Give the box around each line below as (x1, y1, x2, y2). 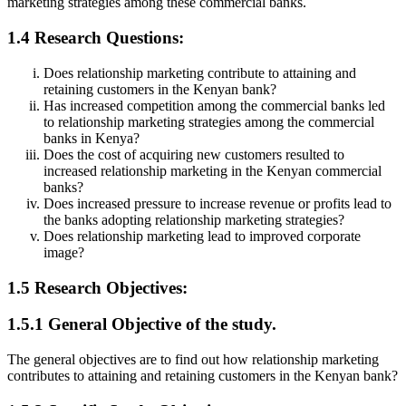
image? (43, 244, 84, 260)
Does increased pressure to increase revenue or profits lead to (43, 195, 391, 211)
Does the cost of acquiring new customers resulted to (43, 146, 344, 162)
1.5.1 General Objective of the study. (7, 314, 276, 334)
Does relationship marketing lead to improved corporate (43, 227, 361, 244)
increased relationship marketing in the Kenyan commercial (43, 162, 382, 179)
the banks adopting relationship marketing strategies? (43, 211, 344, 227)
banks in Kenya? (43, 130, 140, 146)
